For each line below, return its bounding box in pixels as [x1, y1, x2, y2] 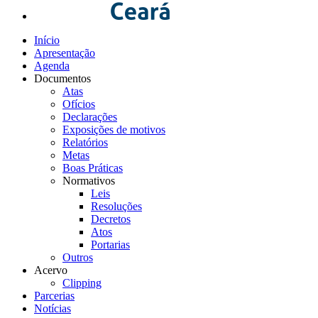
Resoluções [91, 200, 142, 212]
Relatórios [62, 136, 108, 148]
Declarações [62, 111, 117, 123]
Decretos [91, 213, 131, 225]
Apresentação [34, 47, 95, 59]
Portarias [91, 238, 130, 251]
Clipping [62, 277, 102, 289]
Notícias [34, 302, 71, 314]
